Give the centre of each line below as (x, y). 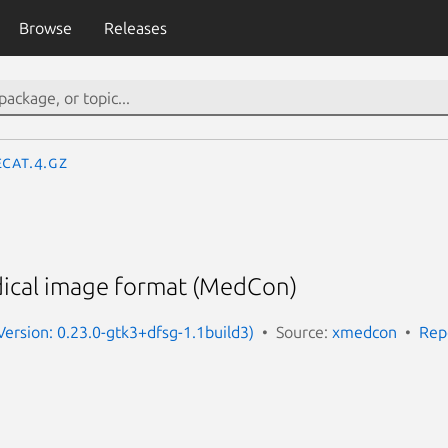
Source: (304, 331)
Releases (135, 28)
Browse (45, 28)
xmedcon (364, 331)
